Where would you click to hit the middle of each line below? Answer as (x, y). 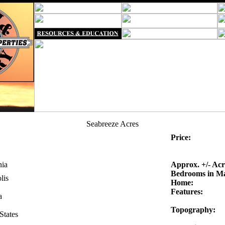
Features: (187, 192)
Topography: (193, 210)
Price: (181, 137)
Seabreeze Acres (113, 124)
